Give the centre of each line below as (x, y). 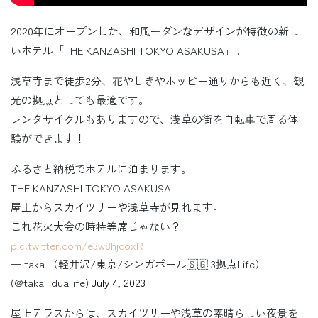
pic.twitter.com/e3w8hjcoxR (77, 246)
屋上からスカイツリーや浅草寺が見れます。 (117, 207)
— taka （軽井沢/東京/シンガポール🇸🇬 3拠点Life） (138, 264)
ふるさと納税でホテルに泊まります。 (101, 169)
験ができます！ (48, 138)
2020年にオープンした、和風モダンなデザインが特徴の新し (155, 31)
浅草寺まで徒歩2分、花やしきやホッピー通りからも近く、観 (157, 81)
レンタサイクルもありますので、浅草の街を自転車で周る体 (154, 119)
